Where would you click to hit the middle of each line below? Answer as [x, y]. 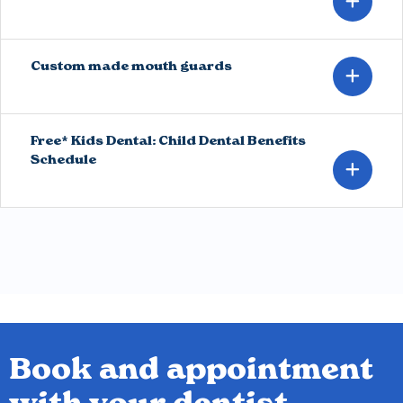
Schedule [63, 159]
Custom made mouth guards [131, 65]
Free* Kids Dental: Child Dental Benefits [168, 140]
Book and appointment [191, 368]
